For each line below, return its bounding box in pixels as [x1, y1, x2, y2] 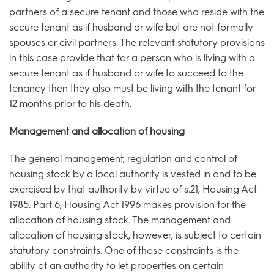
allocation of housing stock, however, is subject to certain [9, 229, 261, 241]
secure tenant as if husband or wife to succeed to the [9, 67, 243, 79]
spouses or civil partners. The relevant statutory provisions [9, 36, 265, 48]
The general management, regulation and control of [9, 152, 237, 165]
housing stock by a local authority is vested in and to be [9, 168, 256, 180]
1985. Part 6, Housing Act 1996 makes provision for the [9, 198, 246, 210]
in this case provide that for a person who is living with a [9, 51, 255, 64]
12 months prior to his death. [9, 97, 131, 109]
